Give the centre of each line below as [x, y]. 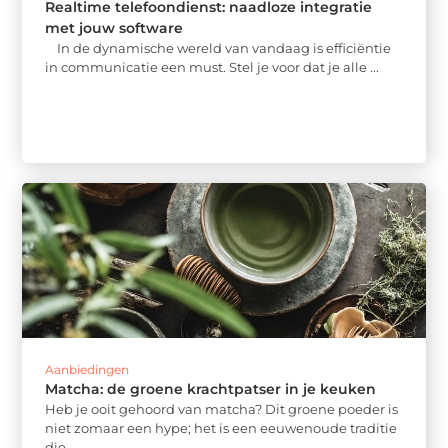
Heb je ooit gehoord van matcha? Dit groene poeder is [222, 409]
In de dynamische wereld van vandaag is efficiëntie [218, 47]
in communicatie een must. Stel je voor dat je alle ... [212, 66]
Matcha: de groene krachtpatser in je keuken [211, 389]
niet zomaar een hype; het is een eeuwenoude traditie [221, 428]
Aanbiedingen [87, 369]
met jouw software [114, 27]
